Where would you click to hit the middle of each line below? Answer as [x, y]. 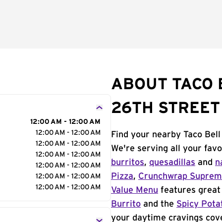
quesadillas [172, 163]
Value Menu [135, 190]
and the [159, 204]
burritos [128, 163]
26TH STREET [166, 108]
